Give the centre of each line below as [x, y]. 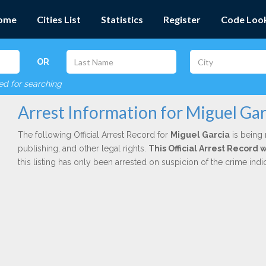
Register [182, 19]
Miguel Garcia [200, 135]
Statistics [122, 19]
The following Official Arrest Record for [94, 135]
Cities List [59, 19]
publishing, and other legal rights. [83, 148]
